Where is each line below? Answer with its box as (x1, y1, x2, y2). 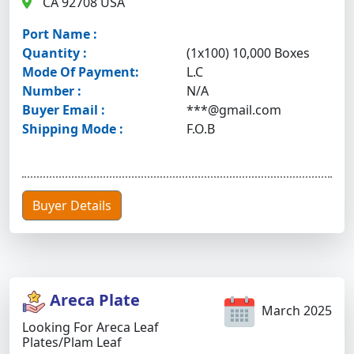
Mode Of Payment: (22, 63, 139, 81)
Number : (22, 82, 81, 100)
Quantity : (22, 44, 87, 62)
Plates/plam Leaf (22, 333, 122, 351)
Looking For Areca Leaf (22, 318, 159, 336)
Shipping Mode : (22, 120, 123, 137)
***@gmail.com (186, 101, 281, 119)
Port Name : (22, 25, 97, 43)
